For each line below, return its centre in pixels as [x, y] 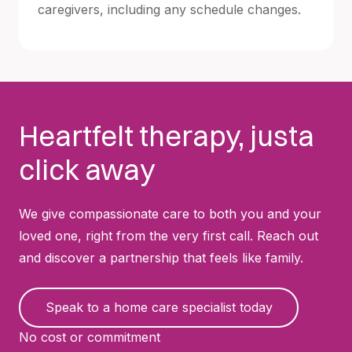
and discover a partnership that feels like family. [161, 257]
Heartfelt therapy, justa [167, 136]
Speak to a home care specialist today [159, 308]
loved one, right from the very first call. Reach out [169, 235]
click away [87, 169]
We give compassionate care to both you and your [170, 213]
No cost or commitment [90, 337]
